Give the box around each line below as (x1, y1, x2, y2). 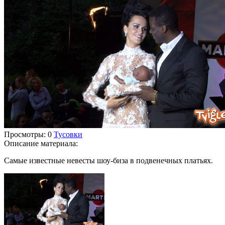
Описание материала (4, 139, 76, 148)
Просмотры (4, 130, 44, 139)
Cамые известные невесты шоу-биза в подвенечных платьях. (4, 156, 213, 165)
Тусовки (54, 130, 82, 139)
